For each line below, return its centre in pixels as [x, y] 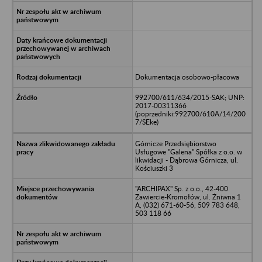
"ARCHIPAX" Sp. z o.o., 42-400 [181, 188]
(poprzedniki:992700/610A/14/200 [190, 113]
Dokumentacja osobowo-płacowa [187, 77]
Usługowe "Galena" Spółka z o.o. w [188, 151]
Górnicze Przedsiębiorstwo [175, 143]
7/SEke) [146, 122]
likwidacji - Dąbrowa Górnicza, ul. [186, 160]
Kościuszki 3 [154, 168]
